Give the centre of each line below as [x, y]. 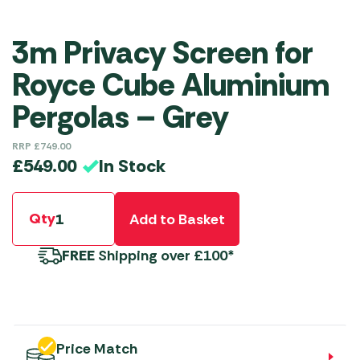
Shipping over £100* [165, 256]
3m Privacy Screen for [163, 53]
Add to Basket [177, 219]
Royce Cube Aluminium [171, 86]
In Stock [132, 166]
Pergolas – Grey [120, 118]
